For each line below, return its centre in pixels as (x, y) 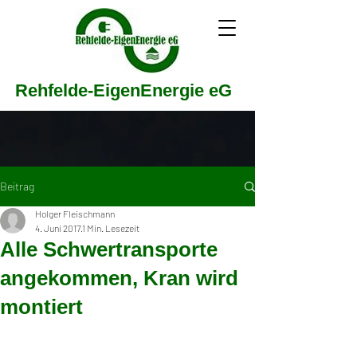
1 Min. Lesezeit (111, 228)
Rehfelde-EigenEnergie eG (124, 90)
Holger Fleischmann (75, 214)
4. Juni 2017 (58, 228)
